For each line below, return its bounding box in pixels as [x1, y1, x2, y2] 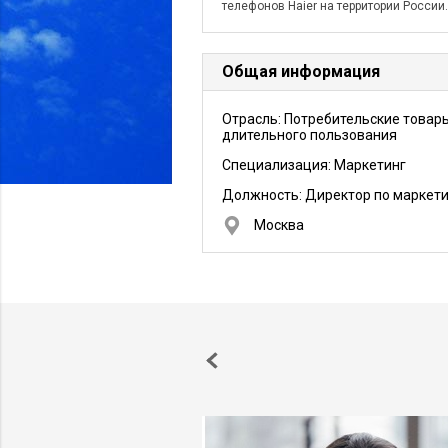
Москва [254, 217, 304, 233]
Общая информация [222, 62, 380, 81]
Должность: [222, 187, 305, 203]
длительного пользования [222, 127, 397, 143]
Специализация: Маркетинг [222, 157, 406, 173]
